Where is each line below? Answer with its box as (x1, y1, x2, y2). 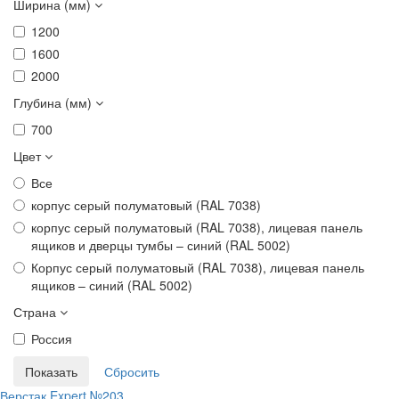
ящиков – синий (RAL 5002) (31, 276, 192, 294)
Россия (31, 330, 72, 347)
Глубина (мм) (13, 94, 95, 111)
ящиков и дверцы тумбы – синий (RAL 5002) (31, 236, 290, 254)
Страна (13, 303, 60, 321)
